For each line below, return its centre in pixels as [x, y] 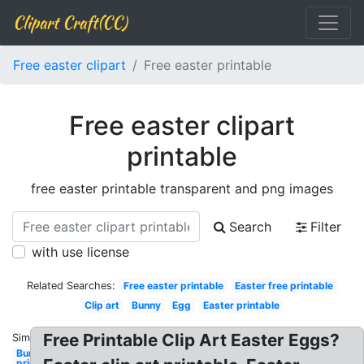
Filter [326, 227]
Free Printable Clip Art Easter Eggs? [192, 340]
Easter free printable [284, 286]
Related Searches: [71, 286]
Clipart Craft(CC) [70, 22]
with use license [80, 252]
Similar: [30, 338]
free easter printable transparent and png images [182, 188]
